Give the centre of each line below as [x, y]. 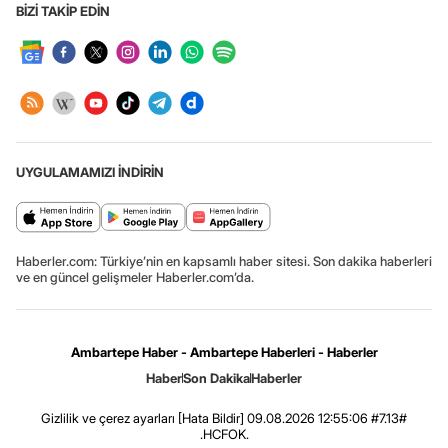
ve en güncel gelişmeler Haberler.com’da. [135, 277]
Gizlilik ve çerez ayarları [108, 418]
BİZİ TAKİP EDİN [63, 11]
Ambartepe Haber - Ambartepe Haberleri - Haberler [224, 352]
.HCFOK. [224, 434]
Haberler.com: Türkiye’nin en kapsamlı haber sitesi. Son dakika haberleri [224, 261]
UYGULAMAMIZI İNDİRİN [90, 172]
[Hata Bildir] [211, 418]
